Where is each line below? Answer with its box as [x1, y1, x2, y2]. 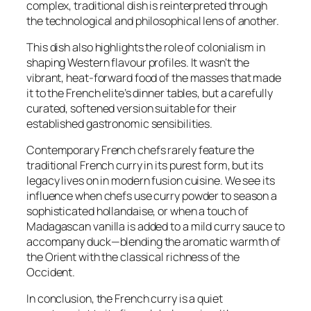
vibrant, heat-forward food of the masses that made [26, 69, 281, 85]
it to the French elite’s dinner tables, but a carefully [26, 85, 273, 101]
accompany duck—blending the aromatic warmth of [26, 234, 281, 250]
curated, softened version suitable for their [26, 100, 237, 116]
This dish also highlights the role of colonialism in [26, 39, 265, 55]
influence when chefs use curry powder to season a [26, 188, 278, 204]
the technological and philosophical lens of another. [26, 12, 279, 28]
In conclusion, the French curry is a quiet [26, 291, 223, 307]
